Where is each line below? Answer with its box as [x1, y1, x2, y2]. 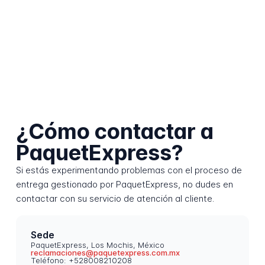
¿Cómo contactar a [15, 118, 214, 145]
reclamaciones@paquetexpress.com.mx [31, 248, 180, 258]
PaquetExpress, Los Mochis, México [31, 240, 165, 250]
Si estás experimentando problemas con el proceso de [15, 164, 242, 176]
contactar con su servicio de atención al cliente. [15, 193, 214, 205]
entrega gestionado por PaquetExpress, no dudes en [15, 179, 233, 190]
